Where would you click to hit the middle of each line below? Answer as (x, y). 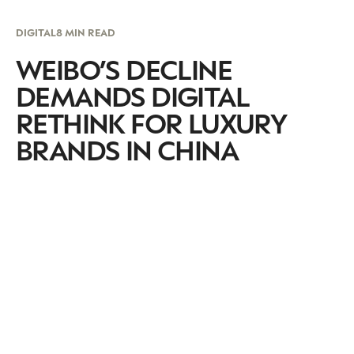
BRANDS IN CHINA (127, 149)
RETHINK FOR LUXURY (151, 122)
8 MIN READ (85, 32)
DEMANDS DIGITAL (132, 95)
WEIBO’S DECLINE (124, 68)
